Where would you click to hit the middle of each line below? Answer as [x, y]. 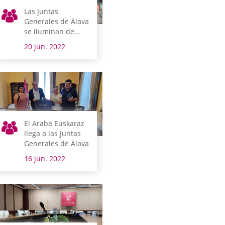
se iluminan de [49, 31]
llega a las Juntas [53, 133]
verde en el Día [50, 41]
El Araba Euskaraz [54, 123]
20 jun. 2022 [45, 46]
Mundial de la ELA [55, 51]
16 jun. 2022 [45, 158]
